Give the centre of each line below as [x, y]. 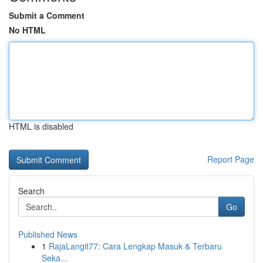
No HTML [27, 30]
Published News [48, 234]
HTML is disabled [41, 126]
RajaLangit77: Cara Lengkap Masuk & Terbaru [135, 246]
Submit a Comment [47, 15]
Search [31, 191]
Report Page [231, 159]
